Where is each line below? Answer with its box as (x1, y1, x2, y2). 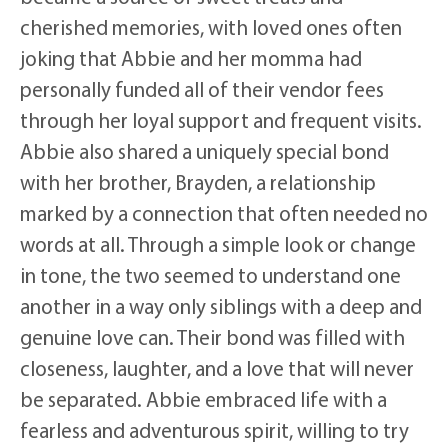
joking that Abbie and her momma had (20, 44, 362, 71)
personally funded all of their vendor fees (20, 75, 384, 102)
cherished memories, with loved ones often (20, 13, 402, 40)
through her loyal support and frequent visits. (20, 106, 422, 133)
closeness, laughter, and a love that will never (20, 354, 414, 381)
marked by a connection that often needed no (20, 199, 428, 226)
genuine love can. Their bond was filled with (20, 323, 405, 350)
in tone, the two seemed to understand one (20, 261, 401, 288)
